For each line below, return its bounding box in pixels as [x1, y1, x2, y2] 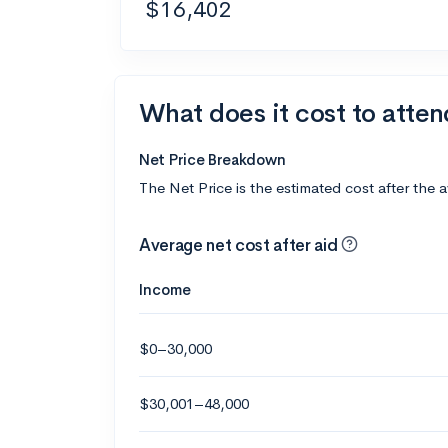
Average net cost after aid [139, 235, 341, 256]
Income [139, 280, 191, 299]
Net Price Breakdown [139, 150, 286, 169]
